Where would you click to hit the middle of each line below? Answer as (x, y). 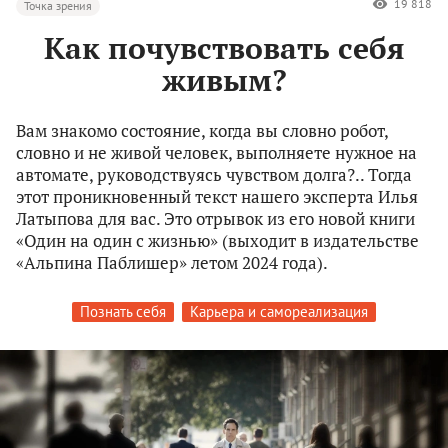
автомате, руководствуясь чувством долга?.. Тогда (214, 175)
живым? (224, 80)
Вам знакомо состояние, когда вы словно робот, (202, 131)
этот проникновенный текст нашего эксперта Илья (217, 197)
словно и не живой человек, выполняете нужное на (216, 153)
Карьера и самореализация (279, 312)
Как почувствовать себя (224, 48)
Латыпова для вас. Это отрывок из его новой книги (215, 219)
